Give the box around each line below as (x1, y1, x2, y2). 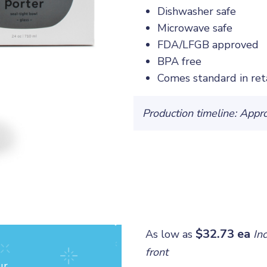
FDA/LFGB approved (157, 38, 259, 52)
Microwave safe (157, 21, 232, 35)
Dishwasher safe (157, 4, 236, 18)
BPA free (157, 54, 201, 69)
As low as (145, 227, 195, 241)
